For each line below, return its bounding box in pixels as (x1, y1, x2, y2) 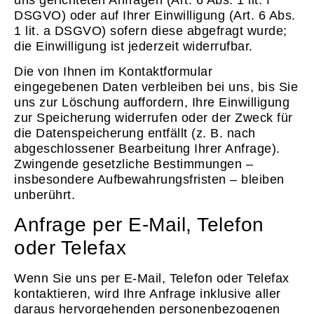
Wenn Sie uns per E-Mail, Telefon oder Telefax (14, 271, 289, 285)
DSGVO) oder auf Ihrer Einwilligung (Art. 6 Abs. (14, 8, 296, 22)
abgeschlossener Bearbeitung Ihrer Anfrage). (14, 142, 280, 156)
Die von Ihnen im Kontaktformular (14, 64, 212, 79)
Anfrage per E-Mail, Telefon (14, 213, 264, 235)
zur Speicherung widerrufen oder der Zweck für (14, 111, 293, 125)
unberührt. (14, 188, 75, 203)
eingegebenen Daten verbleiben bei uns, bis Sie (14, 80, 298, 95)
